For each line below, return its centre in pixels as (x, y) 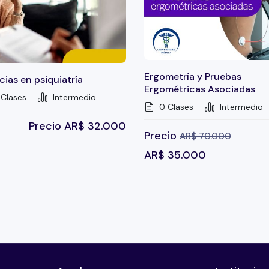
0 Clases (175, 107)
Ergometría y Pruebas (193, 77)
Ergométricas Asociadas (200, 89)
